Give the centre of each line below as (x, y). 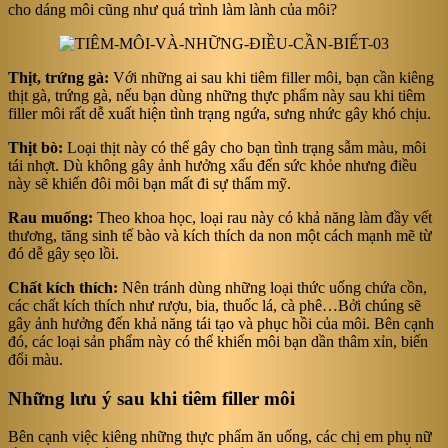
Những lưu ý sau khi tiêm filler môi (151, 398)
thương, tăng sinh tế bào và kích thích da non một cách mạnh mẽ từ (220, 235)
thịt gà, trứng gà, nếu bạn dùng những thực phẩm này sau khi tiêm (216, 95)
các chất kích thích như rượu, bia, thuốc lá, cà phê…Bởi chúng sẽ (214, 305)
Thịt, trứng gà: (58, 77)
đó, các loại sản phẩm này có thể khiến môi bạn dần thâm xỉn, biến (218, 341)
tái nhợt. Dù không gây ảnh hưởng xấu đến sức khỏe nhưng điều (212, 165)
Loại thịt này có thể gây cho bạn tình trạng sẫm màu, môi (244, 147)
